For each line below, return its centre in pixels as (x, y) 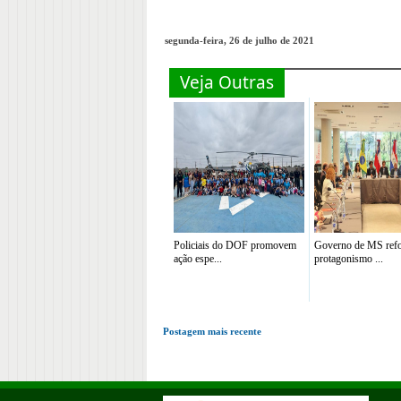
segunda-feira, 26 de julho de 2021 (239, 40)
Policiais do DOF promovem (235, 245)
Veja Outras (227, 82)
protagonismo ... (349, 259)
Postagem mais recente (212, 331)
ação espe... (198, 259)
